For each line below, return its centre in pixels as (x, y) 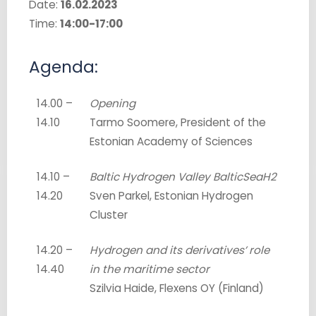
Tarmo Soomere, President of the (178, 122)
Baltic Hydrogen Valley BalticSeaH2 (183, 176)
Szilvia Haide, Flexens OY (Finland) (177, 288)
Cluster (109, 214)
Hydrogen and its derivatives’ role (180, 250)
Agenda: (63, 67)
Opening (113, 103)
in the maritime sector (150, 269)
